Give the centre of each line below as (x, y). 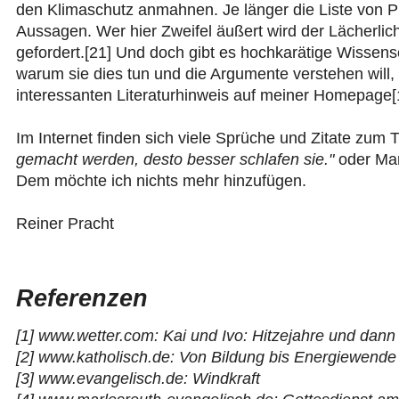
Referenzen (82, 298)
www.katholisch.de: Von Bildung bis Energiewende (217, 358)
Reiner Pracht (65, 224)
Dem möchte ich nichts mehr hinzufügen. (161, 181)
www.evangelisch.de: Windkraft (149, 379)
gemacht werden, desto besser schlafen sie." (175, 159)
